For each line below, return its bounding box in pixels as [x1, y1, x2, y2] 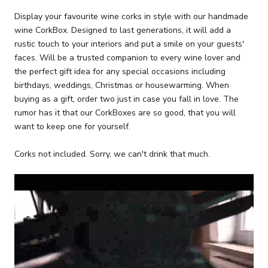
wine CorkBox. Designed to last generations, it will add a [14, 25, 231, 36]
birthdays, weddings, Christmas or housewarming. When [14, 80, 229, 92]
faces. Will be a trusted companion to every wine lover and [14, 52, 240, 64]
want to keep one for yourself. [14, 121, 133, 133]
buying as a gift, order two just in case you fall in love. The [14, 93, 239, 105]
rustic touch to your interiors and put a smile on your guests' [14, 38, 244, 50]
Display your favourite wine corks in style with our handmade [14, 11, 248, 23]
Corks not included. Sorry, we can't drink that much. [14, 148, 210, 160]
